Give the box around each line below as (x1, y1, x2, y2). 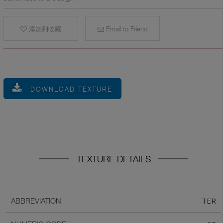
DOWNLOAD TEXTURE (30, 85, 112, 93)
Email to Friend (104, 25, 147, 33)
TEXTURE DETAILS (76, 154, 151, 164)
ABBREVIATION (11, 196, 61, 205)
